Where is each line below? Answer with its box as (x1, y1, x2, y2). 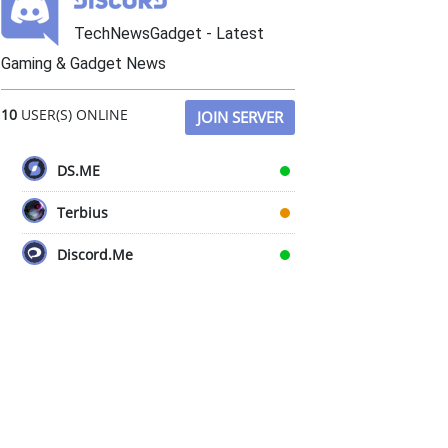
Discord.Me (57, 245, 133, 264)
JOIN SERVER (197, 107, 283, 127)
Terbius (57, 203, 108, 222)
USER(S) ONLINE (17, 105, 128, 124)
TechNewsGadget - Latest (74, 24, 264, 43)
